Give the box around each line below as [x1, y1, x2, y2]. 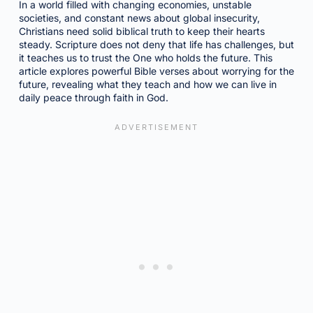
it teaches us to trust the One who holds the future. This [18, 52, 272, 64]
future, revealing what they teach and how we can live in [18, 78, 277, 90]
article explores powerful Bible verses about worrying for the [18, 65, 294, 77]
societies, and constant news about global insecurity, [18, 12, 260, 24]
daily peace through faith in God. [18, 92, 168, 103]
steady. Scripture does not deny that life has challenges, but [18, 38, 294, 50]
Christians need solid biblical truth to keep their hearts [18, 25, 265, 37]
